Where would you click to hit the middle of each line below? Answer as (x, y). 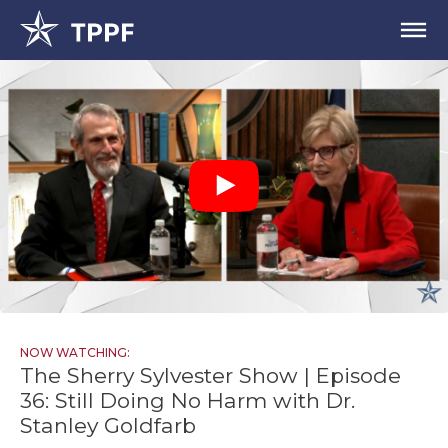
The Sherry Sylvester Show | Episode (210, 375)
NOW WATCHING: (75, 352)
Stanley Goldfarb (108, 425)
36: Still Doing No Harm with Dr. (187, 400)
